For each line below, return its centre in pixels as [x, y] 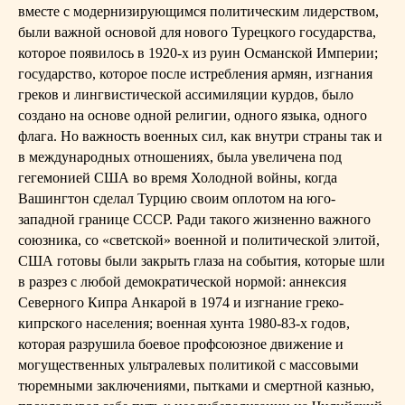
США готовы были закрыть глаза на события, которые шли [202, 261]
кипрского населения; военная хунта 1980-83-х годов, [184, 323]
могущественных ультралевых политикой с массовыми [188, 365]
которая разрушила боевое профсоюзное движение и [181, 344]
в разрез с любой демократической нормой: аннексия [182, 282]
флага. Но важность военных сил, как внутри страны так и [200, 136]
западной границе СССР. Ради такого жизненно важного [194, 219]
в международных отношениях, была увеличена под [180, 157]
